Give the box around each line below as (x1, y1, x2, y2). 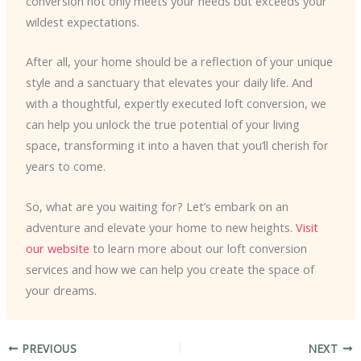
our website (25, 239, 89, 256)
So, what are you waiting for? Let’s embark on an (25, 197, 288, 214)
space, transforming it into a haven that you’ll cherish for (25, 137, 329, 154)
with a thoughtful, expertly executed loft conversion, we (25, 95, 326, 112)
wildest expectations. (25, 14, 139, 31)
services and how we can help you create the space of (25, 260, 314, 277)
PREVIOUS (19, 340, 77, 356)
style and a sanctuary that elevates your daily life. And (25, 74, 313, 91)
